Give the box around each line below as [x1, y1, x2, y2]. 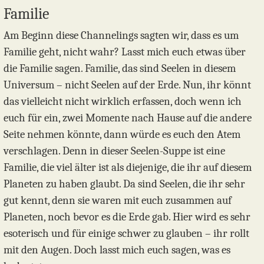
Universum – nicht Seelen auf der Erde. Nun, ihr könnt [4, 78, 251, 92]
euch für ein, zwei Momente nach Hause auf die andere [4, 111, 252, 125]
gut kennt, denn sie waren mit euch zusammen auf [4, 194, 232, 207]
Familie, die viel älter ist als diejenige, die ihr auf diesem [4, 161, 252, 174]
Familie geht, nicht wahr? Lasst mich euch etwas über [4, 45, 246, 59]
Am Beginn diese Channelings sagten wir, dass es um [4, 29, 239, 42]
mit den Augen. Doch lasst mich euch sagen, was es [4, 243, 230, 257]
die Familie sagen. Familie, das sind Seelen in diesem [4, 62, 236, 75]
